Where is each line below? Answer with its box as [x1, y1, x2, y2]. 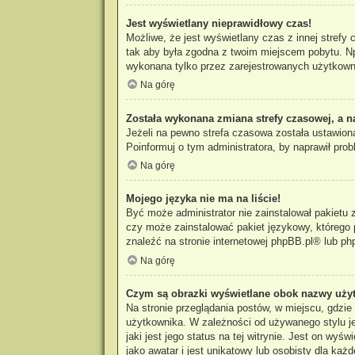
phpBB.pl [270, 235, 313, 248]
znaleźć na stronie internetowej [125, 235, 271, 248]
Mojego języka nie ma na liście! [125, 193, 281, 205]
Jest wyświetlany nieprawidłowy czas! [125, 17, 311, 29]
